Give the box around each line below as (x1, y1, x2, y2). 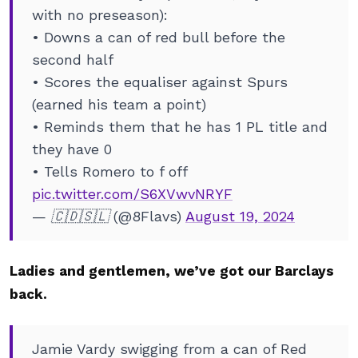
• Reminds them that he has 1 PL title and (32, 118, 328, 135)
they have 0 (32, 141, 112, 157)
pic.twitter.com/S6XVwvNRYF (32, 185, 233, 202)
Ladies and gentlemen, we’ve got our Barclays (10, 263, 334, 279)
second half (32, 51, 113, 68)
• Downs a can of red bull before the (32, 29, 285, 46)
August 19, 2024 (185, 208, 295, 225)
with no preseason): (32, 6, 168, 23)
